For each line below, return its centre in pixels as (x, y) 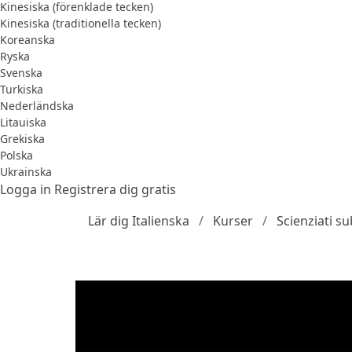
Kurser (233, 220)
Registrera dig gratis (115, 189)
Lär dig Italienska (139, 220)
